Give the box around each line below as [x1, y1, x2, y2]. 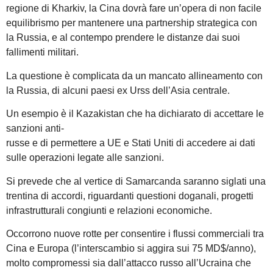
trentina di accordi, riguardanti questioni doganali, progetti [6, 190, 253, 201]
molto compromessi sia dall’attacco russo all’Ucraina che [6, 258, 251, 269]
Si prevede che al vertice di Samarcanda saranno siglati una [6, 175, 266, 186]
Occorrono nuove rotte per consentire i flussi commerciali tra [6, 229, 264, 239]
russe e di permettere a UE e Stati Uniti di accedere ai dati [6, 138, 255, 149]
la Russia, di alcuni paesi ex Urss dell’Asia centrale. [6, 85, 230, 96]
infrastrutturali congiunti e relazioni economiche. [6, 205, 212, 216]
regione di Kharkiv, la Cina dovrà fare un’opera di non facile [6, 3, 261, 14]
